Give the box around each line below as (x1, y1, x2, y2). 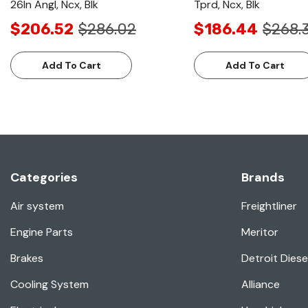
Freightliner (241, 199, 297, 214)
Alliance (241, 277, 280, 292)
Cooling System (10, 277, 89, 292)
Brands (241, 169, 285, 186)
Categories (10, 169, 78, 186)
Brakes (10, 251, 43, 266)
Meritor (241, 225, 278, 240)
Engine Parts (10, 225, 73, 240)
